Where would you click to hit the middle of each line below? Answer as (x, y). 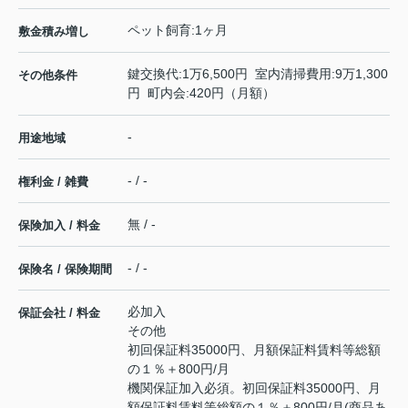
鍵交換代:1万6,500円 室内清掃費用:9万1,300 (258, 74)
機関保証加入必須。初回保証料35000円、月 (254, 388)
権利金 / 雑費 (53, 182)
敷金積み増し (54, 32)
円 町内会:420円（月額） (201, 93)
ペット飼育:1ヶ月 (178, 31)
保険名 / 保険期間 (65, 270)
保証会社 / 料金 (59, 313)
